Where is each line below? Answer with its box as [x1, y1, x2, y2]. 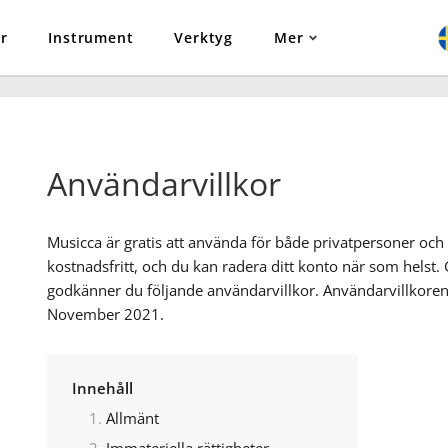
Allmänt [105, 407, 159, 428]
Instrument [48, 28, 134, 47]
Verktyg [174, 28, 234, 47]
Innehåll [71, 377, 133, 398]
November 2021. [46, 303, 164, 324]
